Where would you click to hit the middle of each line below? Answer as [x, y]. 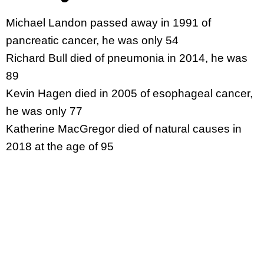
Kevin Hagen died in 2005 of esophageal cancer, [129, 93]
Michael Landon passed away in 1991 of [108, 22]
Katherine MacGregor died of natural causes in [124, 128]
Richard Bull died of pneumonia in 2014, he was [127, 58]
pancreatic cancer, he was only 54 [92, 40]
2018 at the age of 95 [60, 146]
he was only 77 [44, 111]
